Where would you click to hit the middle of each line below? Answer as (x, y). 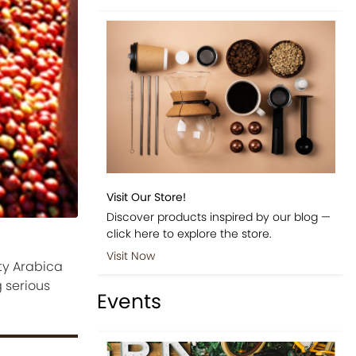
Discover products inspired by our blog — (218, 217)
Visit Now (130, 255)
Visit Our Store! (146, 197)
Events (130, 302)
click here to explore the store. (189, 233)
